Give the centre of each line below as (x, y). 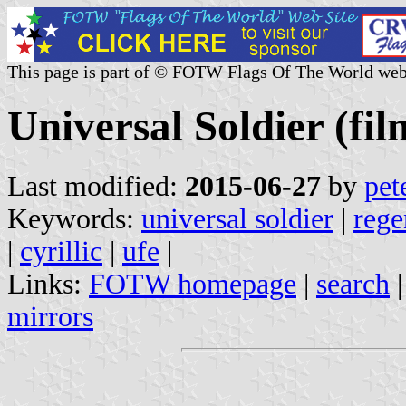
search (353, 284)
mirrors (50, 316)
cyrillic (61, 251)
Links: (48, 284)
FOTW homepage (193, 284)
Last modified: (96, 186)
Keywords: (74, 218)
